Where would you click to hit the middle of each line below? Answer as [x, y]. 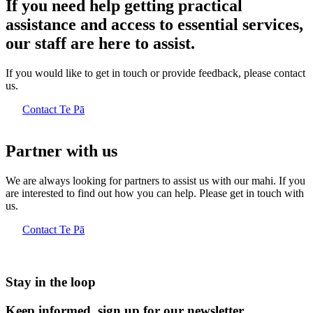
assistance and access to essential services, [154, 24]
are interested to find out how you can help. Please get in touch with [155, 194]
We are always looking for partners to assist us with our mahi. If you [155, 181]
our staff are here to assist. [100, 43]
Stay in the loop [51, 282]
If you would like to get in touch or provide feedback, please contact [155, 73]
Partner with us [61, 151]
